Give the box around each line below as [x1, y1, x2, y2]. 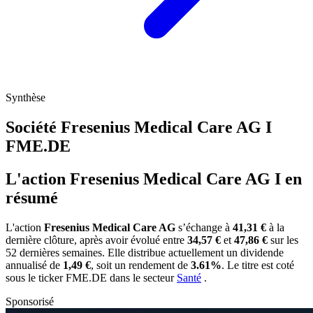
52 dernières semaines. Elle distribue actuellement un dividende [6, 246, 284, 259]
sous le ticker [6, 271, 66, 284]
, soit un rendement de [91, 259, 191, 271]
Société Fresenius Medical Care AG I [6, 118, 272, 137]
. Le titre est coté [221, 259, 294, 271]
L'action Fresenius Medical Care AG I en [6, 169, 302, 188]
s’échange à [175, 221, 233, 233]
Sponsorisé [6, 295, 54, 307]
